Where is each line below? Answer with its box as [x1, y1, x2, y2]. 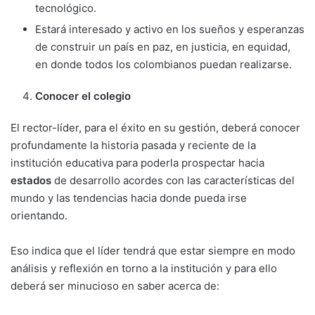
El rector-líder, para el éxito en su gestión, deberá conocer [11, 120, 300, 134]
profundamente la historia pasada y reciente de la [11, 138, 256, 152]
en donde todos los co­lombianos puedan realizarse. [35, 57, 292, 71]
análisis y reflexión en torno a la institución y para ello [11, 261, 277, 275]
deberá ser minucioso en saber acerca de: [11, 278, 219, 292]
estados [11, 173, 54, 187]
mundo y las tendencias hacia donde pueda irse [11, 191, 247, 205]
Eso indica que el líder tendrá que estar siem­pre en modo [11, 243, 295, 257]
